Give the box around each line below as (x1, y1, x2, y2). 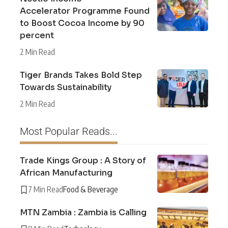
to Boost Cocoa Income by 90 (20, 18, 145, 29)
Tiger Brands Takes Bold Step (20, 70, 142, 81)
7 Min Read (28, 184, 63, 195)
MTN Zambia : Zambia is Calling (20, 207, 147, 218)
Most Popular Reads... (20, 125, 118, 138)
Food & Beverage (63, 184, 118, 195)
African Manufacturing (20, 167, 112, 179)
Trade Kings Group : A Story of (20, 155, 146, 166)
